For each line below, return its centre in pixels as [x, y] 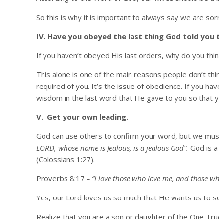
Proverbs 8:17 [60, 178]
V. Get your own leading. [82, 117]
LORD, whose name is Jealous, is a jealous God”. [112, 148]
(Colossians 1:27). [65, 159]
